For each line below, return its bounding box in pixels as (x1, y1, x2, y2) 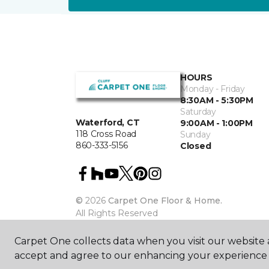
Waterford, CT (76, 117, 140, 128)
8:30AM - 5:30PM (180, 95, 253, 106)
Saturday (180, 106, 216, 117)
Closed (180, 141, 211, 151)
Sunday (180, 129, 211, 140)
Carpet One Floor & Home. (108, 195, 222, 206)
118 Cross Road (76, 128, 137, 140)
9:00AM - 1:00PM (180, 118, 253, 128)
